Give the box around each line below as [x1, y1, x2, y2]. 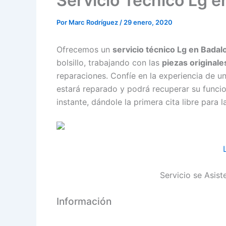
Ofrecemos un [56, 44, 112, 54]
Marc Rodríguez [69, 18, 120, 26]
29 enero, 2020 [124, 18, 173, 26]
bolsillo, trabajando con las [56, 58, 162, 68]
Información [56, 195, 111, 207]
